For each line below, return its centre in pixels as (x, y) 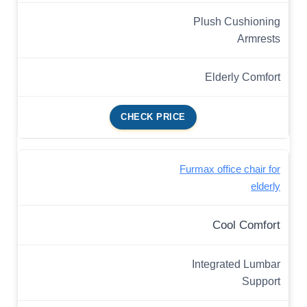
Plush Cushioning (237, 22)
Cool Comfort (246, 225)
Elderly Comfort (243, 77)
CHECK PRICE (153, 117)
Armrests (259, 39)
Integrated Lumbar (236, 264)
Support (261, 281)
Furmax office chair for (230, 169)
